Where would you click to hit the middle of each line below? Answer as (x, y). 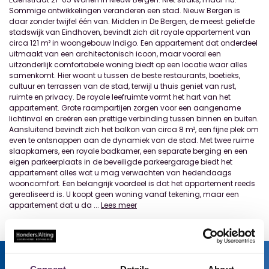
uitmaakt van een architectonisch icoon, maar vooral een (115, 54)
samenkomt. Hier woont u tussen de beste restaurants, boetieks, (125, 75)
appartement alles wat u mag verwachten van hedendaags (120, 173)
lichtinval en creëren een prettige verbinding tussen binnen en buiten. (134, 119)
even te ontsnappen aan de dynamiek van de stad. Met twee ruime (131, 140)
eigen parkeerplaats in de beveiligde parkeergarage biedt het (121, 162)
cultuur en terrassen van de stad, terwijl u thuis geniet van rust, (122, 86)
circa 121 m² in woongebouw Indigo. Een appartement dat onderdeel (133, 43)
